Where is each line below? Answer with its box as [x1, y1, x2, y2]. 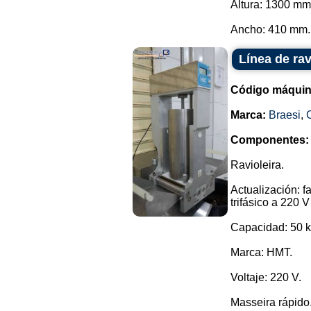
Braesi [269, 109, 301, 121]
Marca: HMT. [230, 246, 292, 258]
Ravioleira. [230, 159, 284, 171]
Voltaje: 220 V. [230, 271, 301, 283]
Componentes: [230, 134, 309, 146]
